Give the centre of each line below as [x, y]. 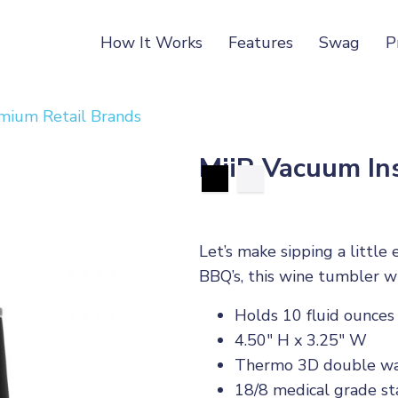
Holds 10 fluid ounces [314, 315]
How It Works [152, 43]
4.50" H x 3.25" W [301, 340]
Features [261, 43]
